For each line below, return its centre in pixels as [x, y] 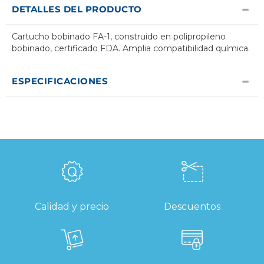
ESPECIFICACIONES [60, 81]
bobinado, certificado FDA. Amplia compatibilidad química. [131, 49]
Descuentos [192, 207]
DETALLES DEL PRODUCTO [77, 9]
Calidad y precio [72, 207]
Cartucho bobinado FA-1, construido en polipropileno [119, 37]
